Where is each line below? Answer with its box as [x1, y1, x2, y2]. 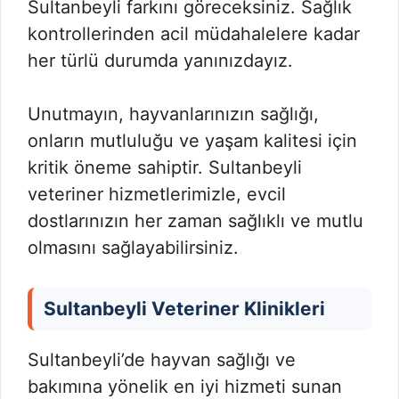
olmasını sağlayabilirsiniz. [28, 236, 239, 258]
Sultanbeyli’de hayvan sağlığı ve [28, 348, 296, 370]
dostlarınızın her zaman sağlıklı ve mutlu [28, 209, 363, 232]
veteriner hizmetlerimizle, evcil [28, 183, 286, 205]
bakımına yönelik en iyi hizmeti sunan [28, 375, 342, 397]
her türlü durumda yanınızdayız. [28, 49, 293, 71]
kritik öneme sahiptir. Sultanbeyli [28, 156, 302, 178]
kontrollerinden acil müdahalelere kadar [28, 22, 360, 45]
